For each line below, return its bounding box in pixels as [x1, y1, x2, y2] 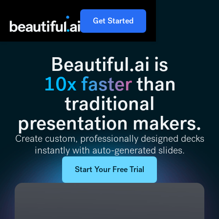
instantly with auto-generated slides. [34, 144, 185, 157]
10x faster [43, 71, 132, 97]
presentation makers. [18, 110, 201, 136]
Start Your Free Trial [75, 164, 144, 175]
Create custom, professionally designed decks [15, 132, 204, 145]
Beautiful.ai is [51, 51, 168, 78]
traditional [65, 90, 154, 117]
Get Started [93, 15, 133, 26]
